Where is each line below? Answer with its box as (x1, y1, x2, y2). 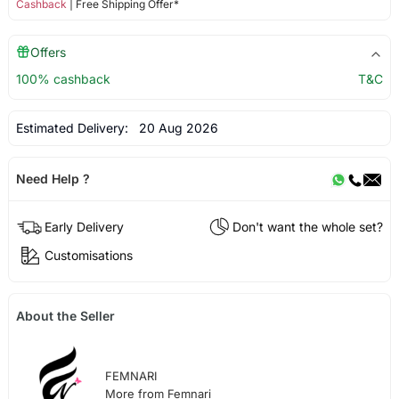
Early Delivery (44, 218, 124, 234)
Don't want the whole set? (232, 218, 384, 234)
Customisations (44, 247, 133, 263)
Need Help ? (15, 171, 90, 187)
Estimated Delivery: (15, 120, 132, 136)
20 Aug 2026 (131, 120, 218, 136)
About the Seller (15, 307, 115, 323)
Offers (29, 45, 66, 61)
